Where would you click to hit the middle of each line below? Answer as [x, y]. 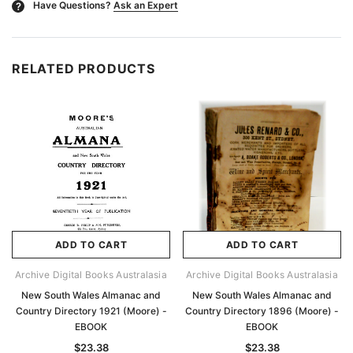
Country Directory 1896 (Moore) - [262, 311]
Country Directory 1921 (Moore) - [91, 311]
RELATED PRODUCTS [84, 69]
